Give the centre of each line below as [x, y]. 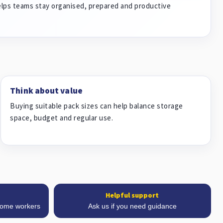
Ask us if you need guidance [132, 206]
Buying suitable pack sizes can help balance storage [97, 106]
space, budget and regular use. [62, 118]
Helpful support [132, 195]
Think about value [46, 91]
